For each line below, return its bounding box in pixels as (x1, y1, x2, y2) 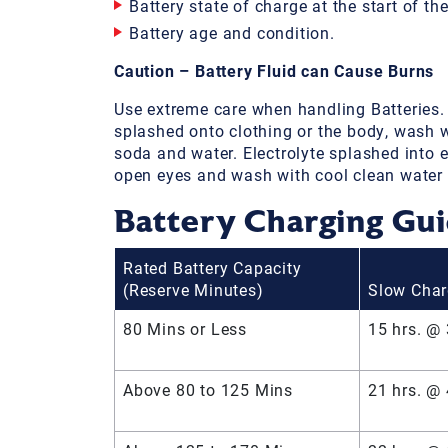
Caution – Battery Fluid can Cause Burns (114, 59, 435, 81)
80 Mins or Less (123, 317, 247, 339)
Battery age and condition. (129, 21, 335, 43)
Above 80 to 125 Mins (123, 378, 293, 400)
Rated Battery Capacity (123, 256, 302, 278)
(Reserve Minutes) (123, 278, 264, 300)
